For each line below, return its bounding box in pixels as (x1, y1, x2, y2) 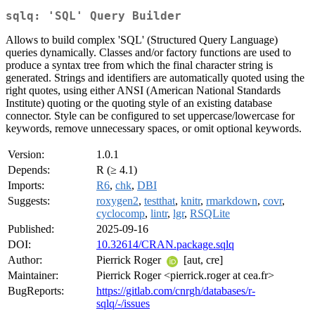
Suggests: (8, 195, 50, 207)
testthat (144, 195, 175, 207)
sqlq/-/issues (96, 297, 150, 310)
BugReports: (8, 285, 64, 297)
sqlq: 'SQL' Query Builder (6, 9, 181, 23)
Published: (8, 223, 54, 236)
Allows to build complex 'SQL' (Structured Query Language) (6, 34, 278, 46)
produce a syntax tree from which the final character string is (6, 59, 273, 72)
